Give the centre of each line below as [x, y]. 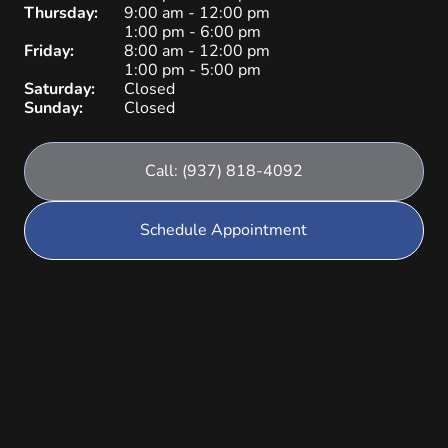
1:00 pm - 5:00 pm [192, 70]
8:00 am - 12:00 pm [197, 51]
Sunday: [53, 108]
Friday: [49, 51]
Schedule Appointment [224, 230]
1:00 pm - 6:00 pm [192, 32]
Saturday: [59, 89]
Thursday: [61, 13]
